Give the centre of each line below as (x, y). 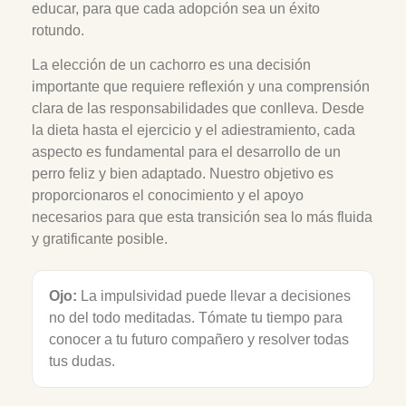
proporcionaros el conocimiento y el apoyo (168, 196)
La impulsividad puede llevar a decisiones (214, 296)
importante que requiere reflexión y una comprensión (201, 87)
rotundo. (58, 30)
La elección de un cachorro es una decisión (171, 65)
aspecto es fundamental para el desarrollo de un (186, 152)
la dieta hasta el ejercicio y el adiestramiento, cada (193, 130)
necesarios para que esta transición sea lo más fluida (202, 217)
